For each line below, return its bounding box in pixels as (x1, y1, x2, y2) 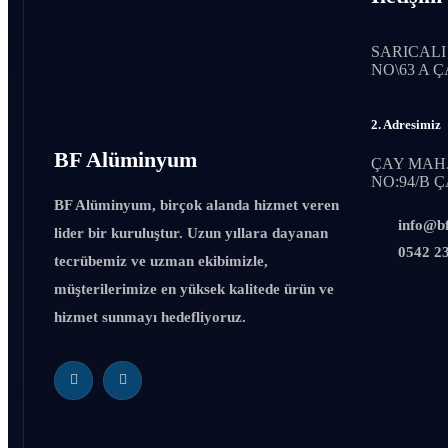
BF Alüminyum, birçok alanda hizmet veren (54, 196, 339, 213)
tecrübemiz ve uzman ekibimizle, (54, 252, 268, 269)
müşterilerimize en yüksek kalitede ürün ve (54, 280, 334, 297)
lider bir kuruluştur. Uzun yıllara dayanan (54, 224, 328, 241)
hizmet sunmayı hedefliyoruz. (54, 308, 246, 325)
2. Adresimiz (370, 117, 441, 133)
